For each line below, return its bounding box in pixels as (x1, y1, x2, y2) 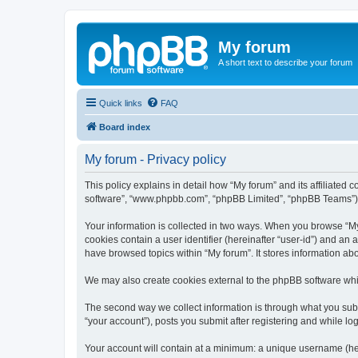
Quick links (99, 97, 142, 108)
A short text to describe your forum (218, 58, 352, 67)
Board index (99, 121, 150, 132)
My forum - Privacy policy (85, 152, 226, 166)
